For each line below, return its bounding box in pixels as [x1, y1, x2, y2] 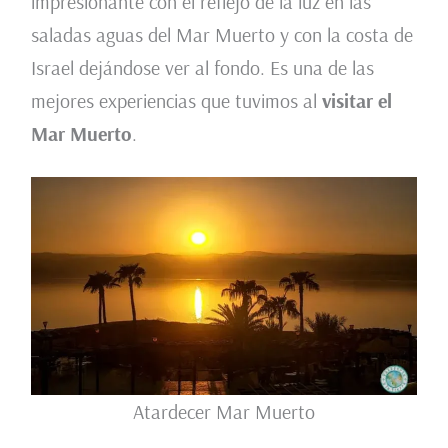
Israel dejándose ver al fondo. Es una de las [30, 54, 374, 80]
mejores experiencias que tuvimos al [30, 87, 322, 113]
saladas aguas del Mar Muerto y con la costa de [30, 21, 413, 47]
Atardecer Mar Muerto [133, 398, 315, 424]
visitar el [321, 87, 392, 113]
